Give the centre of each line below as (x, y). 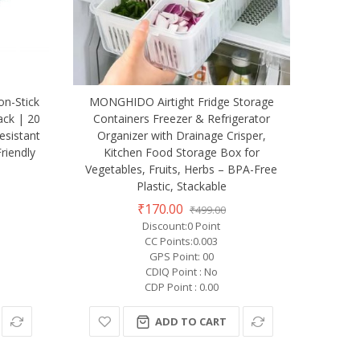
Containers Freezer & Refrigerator (181, 119)
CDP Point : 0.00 (181, 287)
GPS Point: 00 (181, 257)
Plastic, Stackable (181, 186)
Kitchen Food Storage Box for (181, 153)
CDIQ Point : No (181, 272)
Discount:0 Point (182, 226)
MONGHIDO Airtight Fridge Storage (181, 102)
